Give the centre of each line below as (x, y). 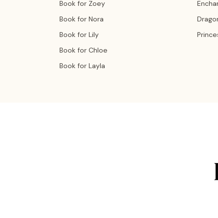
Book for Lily (79, 35)
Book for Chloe (83, 50)
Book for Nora (82, 19)
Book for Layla (82, 66)
